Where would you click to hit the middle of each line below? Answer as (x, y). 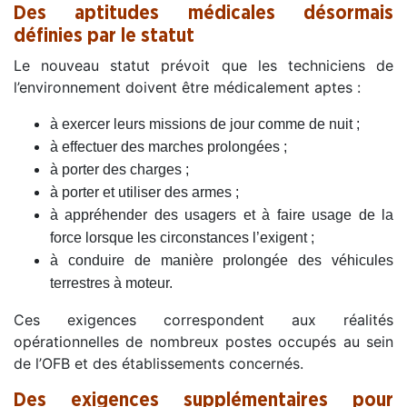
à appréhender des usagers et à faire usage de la (222, 214)
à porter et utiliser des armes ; (144, 192)
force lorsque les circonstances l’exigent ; (182, 237)
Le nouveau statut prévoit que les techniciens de (203, 65)
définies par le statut (104, 35)
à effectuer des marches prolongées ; (169, 146)
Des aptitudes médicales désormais (203, 13)
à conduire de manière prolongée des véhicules (222, 260)
